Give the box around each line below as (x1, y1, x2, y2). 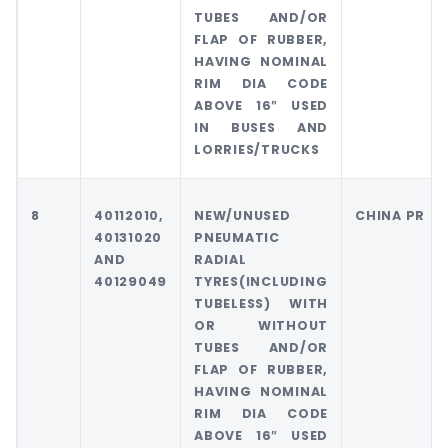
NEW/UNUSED (194, 207, 291, 225)
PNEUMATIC (194, 229, 280, 247)
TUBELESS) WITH (194, 295, 328, 313)
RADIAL (194, 251, 247, 269)
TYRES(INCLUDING (194, 273, 328, 291)
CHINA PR (355, 207, 425, 225)
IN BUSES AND (194, 119, 328, 137)
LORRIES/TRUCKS (194, 141, 320, 159)
